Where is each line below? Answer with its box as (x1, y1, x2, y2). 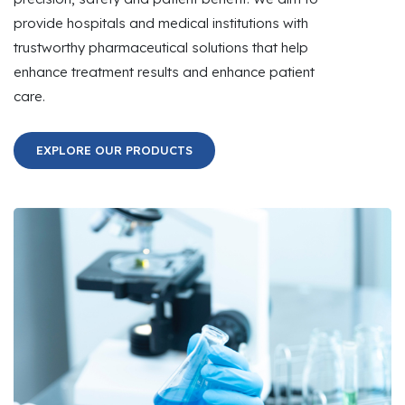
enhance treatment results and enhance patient (14, 62, 315, 80)
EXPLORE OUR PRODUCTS (36, 142, 193, 157)
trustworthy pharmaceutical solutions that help (14, 38, 308, 56)
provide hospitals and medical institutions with (14, 14, 308, 32)
